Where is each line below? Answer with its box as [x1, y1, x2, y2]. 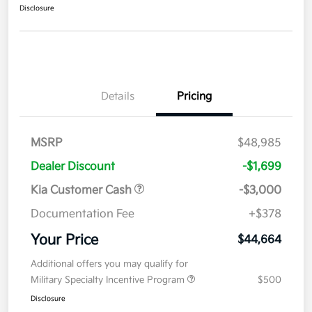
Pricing [177, 90, 212, 104]
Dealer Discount [31, 160, 115, 174]
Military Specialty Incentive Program [31, 274, 187, 286]
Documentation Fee [31, 208, 134, 221]
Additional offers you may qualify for [31, 258, 188, 270]
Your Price [31, 232, 98, 249]
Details [101, 90, 134, 104]
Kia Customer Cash [31, 184, 134, 198]
